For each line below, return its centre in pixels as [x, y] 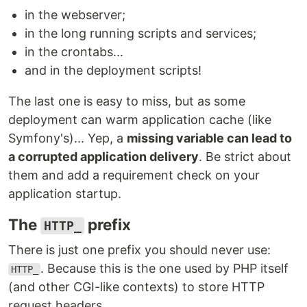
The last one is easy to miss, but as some [127, 101]
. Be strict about [245, 157]
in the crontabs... [74, 52]
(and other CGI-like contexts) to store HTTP [136, 287]
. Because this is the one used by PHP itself [165, 268]
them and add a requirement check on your [134, 175]
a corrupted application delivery [103, 157]
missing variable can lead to [209, 138]
